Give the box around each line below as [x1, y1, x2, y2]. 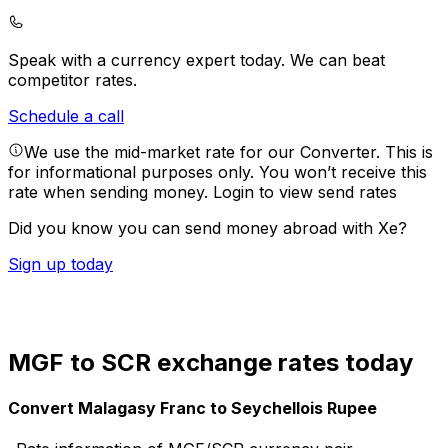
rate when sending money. [8, 182, 213, 203]
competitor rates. [8, 70, 137, 91]
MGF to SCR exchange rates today [8, 347, 413, 377]
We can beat [290, 50, 385, 71]
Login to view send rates [213, 182, 397, 203]
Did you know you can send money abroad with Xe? [8, 218, 407, 239]
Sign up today [8, 254, 113, 275]
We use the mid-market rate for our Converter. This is [24, 142, 433, 163]
